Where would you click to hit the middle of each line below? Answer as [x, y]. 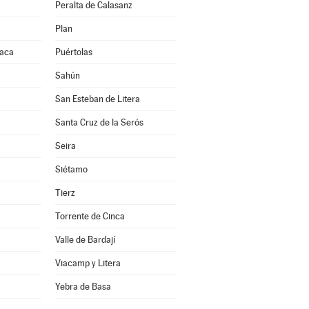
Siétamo [71, 169]
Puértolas [73, 52]
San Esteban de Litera [97, 99]
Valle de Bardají [85, 240]
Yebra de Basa [83, 287]
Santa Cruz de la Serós [99, 122]
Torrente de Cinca [90, 216]
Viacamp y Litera [88, 263]
